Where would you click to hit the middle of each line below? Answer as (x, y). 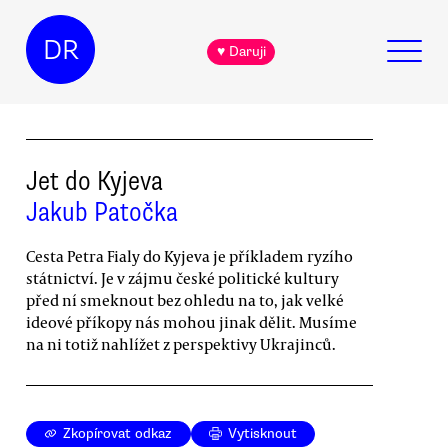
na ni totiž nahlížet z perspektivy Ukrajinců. (181, 343)
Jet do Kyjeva (94, 180)
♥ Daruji (241, 52)
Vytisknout (263, 434)
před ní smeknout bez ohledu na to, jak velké (185, 299)
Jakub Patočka (102, 211)
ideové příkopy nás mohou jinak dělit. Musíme (191, 321)
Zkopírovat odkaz (118, 434)
